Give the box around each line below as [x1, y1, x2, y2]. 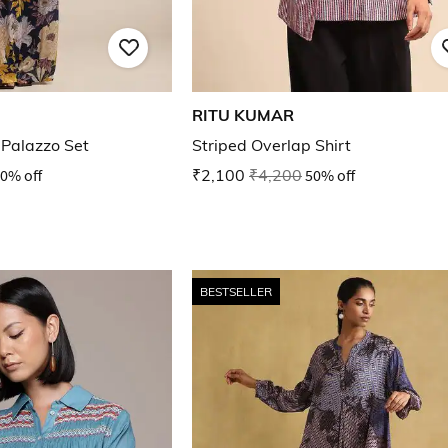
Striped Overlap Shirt [192, 135, 351, 156]
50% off [305, 165, 355, 186]
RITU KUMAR [192, 105, 294, 126]
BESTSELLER [200, 283, 272, 299]
